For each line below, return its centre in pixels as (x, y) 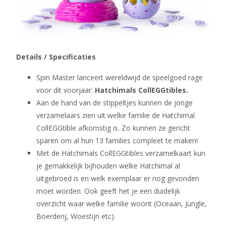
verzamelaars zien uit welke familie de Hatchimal (116, 116)
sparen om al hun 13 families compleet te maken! (117, 141)
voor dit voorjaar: (66, 90)
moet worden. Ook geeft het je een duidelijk (108, 191)
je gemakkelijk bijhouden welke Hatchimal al (108, 166)
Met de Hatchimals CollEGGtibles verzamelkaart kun (121, 153)
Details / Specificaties (56, 57)
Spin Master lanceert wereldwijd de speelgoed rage (120, 78)
